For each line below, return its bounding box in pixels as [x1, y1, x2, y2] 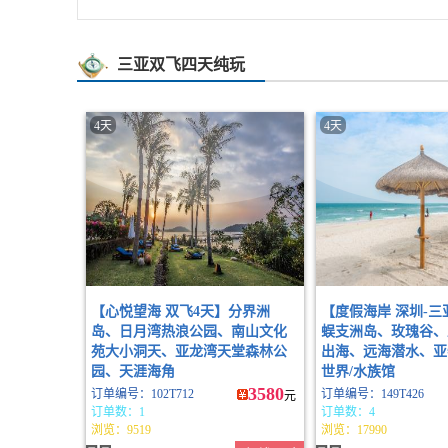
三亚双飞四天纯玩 [117, 56, 245, 73]
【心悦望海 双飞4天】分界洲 [91, 304, 270, 319]
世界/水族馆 [321, 364, 395, 379]
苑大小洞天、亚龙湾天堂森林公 [91, 344, 287, 359]
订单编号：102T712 [91, 387, 194, 401]
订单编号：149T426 [321, 387, 424, 401]
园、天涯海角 [91, 364, 175, 379]
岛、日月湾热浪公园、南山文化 [91, 324, 287, 339]
